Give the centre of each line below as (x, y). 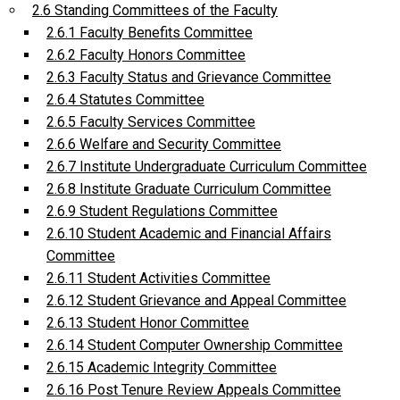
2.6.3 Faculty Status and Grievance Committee (189, 77)
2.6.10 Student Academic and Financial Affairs (189, 233)
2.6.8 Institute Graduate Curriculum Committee (189, 188)
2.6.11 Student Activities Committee (158, 278)
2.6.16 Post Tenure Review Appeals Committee (194, 389)
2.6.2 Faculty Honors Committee (146, 54)
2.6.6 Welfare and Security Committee (164, 144)
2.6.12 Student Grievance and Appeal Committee (196, 300)
